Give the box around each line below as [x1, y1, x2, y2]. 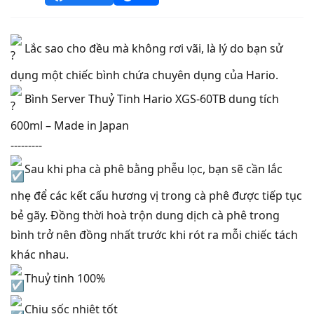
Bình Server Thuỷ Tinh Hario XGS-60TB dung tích [22, 91, 279, 107]
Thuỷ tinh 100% [22, 271, 105, 287]
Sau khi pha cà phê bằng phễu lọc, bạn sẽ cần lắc [22, 161, 282, 177]
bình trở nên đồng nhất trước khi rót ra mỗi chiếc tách [11, 227, 298, 243]
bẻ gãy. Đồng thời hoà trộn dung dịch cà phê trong [11, 207, 280, 223]
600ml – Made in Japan [11, 118, 129, 133]
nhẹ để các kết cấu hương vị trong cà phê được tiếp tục [11, 188, 302, 203]
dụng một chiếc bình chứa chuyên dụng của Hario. [11, 67, 278, 83]
